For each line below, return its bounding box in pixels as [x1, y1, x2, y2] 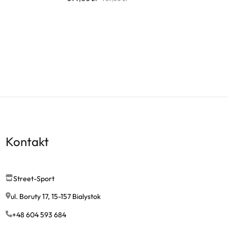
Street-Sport [13, 174, 54, 183]
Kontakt [6, 134, 49, 149]
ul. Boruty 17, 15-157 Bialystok [11, 192, 101, 202]
